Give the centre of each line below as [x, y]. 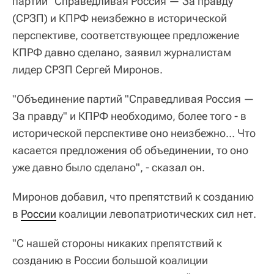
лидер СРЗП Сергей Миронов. [87, 69]
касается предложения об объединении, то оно [130, 150]
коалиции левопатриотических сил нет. [156, 213]
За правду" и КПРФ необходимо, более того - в [129, 116]
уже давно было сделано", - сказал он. [109, 167]
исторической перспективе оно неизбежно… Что [134, 133]
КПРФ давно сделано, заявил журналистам [122, 52]
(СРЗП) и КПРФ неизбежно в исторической [120, 18]
